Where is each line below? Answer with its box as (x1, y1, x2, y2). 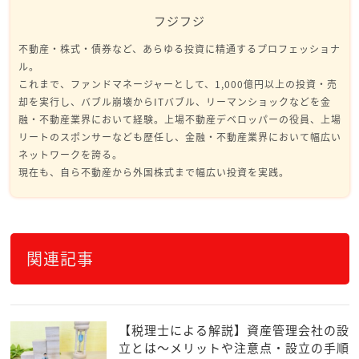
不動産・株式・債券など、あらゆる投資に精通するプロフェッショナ (18, 42, 341, 57)
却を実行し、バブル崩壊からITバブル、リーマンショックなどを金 (18, 95, 331, 110)
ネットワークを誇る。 (18, 147, 123, 163)
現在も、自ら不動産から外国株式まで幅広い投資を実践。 (18, 165, 289, 180)
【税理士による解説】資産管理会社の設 (118, 321, 349, 340)
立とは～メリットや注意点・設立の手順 (118, 339, 349, 357)
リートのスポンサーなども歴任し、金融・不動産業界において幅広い (18, 130, 341, 145)
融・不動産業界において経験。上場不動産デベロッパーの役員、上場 (18, 112, 341, 127)
